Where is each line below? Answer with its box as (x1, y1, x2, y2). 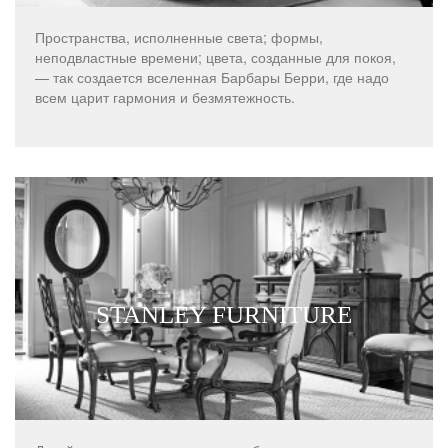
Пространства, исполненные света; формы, (35, 26, 323, 47)
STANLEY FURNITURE (96, 301, 352, 329)
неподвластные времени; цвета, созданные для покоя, (35, 46, 396, 67)
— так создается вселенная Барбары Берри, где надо (35, 66, 389, 87)
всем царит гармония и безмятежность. (35, 86, 295, 107)
